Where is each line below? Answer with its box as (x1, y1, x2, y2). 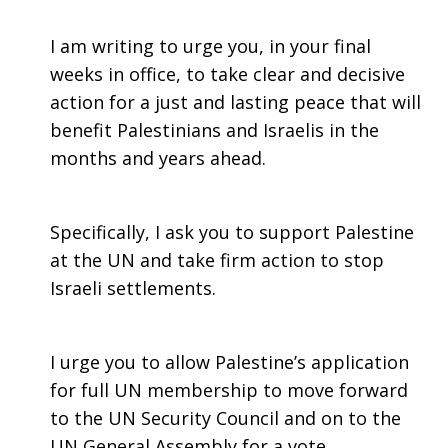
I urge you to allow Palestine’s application (50, 350, 409, 374)
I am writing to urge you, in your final (50, 34, 371, 58)
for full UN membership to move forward (50, 378, 408, 402)
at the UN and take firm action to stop (50, 248, 384, 272)
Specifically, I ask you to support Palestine (50, 220, 414, 244)
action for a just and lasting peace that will (50, 90, 421, 114)
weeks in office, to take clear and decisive (50, 62, 405, 86)
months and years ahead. (50, 146, 266, 170)
